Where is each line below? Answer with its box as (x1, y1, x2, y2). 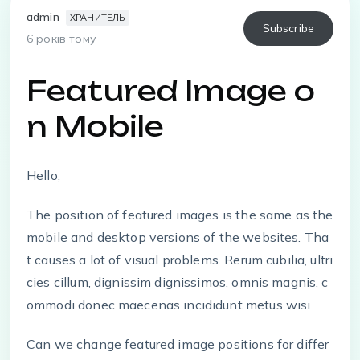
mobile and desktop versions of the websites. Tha (27, 228, 329, 245)
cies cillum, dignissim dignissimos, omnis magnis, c (27, 273, 329, 290)
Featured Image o (27, 74, 316, 108)
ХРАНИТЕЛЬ (69, 12, 125, 23)
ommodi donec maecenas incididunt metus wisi (27, 296, 311, 313)
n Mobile (27, 109, 165, 143)
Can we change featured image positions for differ (27, 335, 329, 352)
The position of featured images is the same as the (27, 206, 333, 223)
